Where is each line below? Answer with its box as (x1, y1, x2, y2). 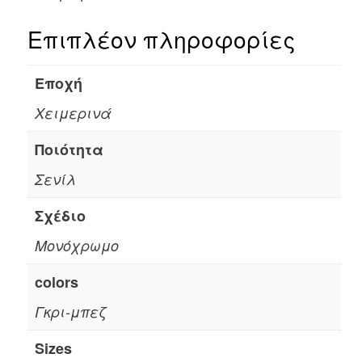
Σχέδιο (34, 205, 86, 227)
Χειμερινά (34, 103, 112, 124)
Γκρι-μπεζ (34, 301, 107, 322)
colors (34, 271, 78, 293)
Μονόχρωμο (34, 235, 119, 256)
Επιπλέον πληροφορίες (27, 22, 296, 55)
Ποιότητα (34, 139, 103, 161)
